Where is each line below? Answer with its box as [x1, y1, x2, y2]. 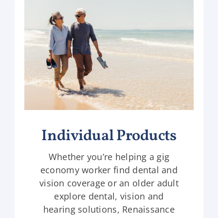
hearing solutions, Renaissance [43, 203, 175, 215]
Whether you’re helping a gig [48, 150, 170, 163]
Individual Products [41, 125, 177, 147]
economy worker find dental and [40, 163, 178, 176]
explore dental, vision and [54, 190, 164, 202]
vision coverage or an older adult [39, 177, 179, 189]
